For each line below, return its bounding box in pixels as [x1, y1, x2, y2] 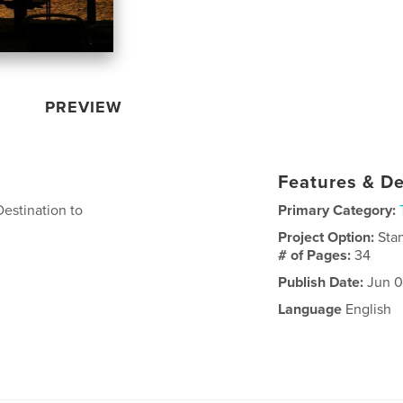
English [342, 300, 392, 318]
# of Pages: [278, 246, 355, 264]
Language [278, 300, 343, 318]
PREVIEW [45, 96, 123, 117]
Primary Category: [278, 201, 397, 219]
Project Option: [278, 228, 379, 246]
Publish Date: [278, 273, 364, 291]
